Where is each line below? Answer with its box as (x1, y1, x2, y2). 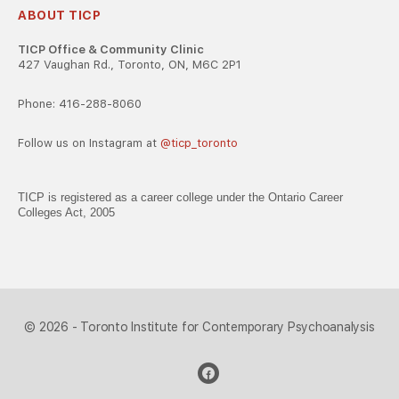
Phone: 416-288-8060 (18, 97, 142, 110)
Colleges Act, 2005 (18, 206, 115, 219)
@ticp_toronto (160, 136, 238, 150)
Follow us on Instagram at (18, 136, 160, 150)
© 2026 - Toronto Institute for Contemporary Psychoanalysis (24, 320, 375, 334)
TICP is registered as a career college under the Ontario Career (18, 191, 343, 204)
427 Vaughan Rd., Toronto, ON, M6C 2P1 (18, 58, 241, 71)
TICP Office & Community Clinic (18, 43, 204, 56)
